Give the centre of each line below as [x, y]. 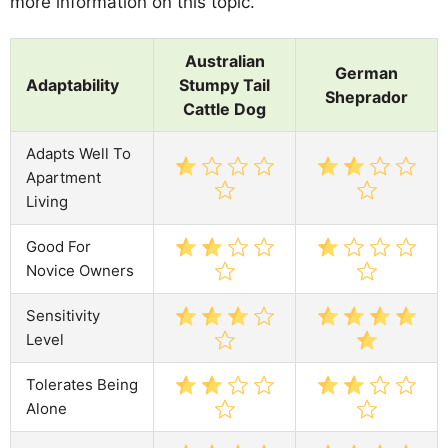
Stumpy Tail [224, 84]
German [366, 72]
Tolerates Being [82, 384]
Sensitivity [63, 315]
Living [47, 201]
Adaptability [72, 84]
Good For [58, 246]
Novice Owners [80, 270]
